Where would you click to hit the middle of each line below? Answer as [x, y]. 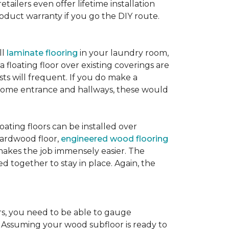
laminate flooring [42, 53]
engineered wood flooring [114, 139]
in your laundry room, [123, 53]
